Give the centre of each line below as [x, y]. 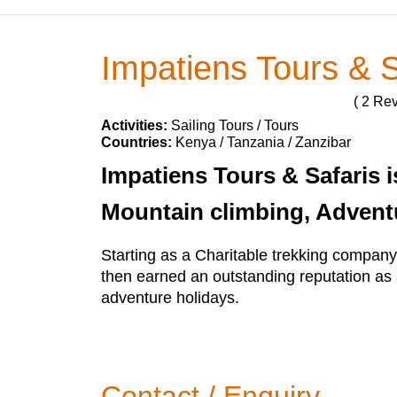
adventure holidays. [170, 298]
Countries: [138, 142]
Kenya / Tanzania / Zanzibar [263, 142]
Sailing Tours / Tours [235, 125]
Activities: [136, 125]
